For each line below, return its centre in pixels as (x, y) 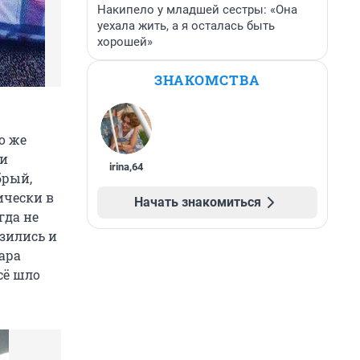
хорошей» (125, 42)
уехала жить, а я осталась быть (186, 26)
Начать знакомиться (198, 202)
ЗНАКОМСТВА (207, 80)
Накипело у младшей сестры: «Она (197, 10)
